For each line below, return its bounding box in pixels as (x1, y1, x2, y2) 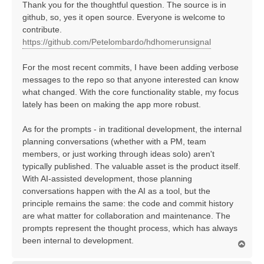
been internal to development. (22, 236, 134, 246)
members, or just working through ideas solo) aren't (22, 149, 214, 159)
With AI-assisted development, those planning (22, 174, 192, 184)
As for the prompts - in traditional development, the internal (22, 124, 242, 134)
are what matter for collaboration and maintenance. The (22, 211, 230, 221)
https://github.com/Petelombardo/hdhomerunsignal (22, 37, 211, 47)
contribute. (22, 25, 62, 35)
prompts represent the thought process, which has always (22, 223, 237, 233)
